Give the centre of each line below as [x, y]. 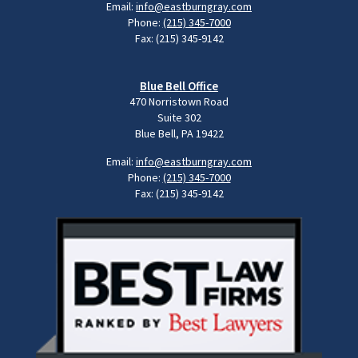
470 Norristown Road [179, 102]
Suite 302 [179, 118]
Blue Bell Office [179, 86]
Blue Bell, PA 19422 [179, 134]
